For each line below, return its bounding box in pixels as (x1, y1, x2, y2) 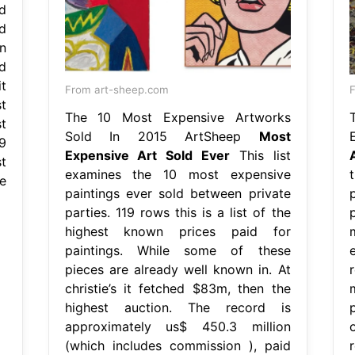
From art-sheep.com (64, 82, 169, 96)
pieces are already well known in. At (64, 261, 291, 277)
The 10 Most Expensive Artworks (64, 109, 291, 125)
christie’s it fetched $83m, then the (64, 280, 291, 296)
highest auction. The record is (64, 299, 291, 315)
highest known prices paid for (64, 223, 291, 239)
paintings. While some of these (64, 242, 291, 258)
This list (229, 147, 291, 163)
